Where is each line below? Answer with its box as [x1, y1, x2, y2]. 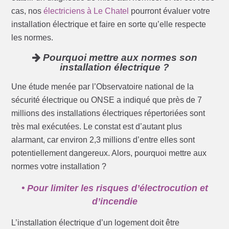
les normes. [11, 33, 54, 42]
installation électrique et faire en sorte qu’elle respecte [11, 20, 207, 29]
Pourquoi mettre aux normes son [40, 52, 197, 63]
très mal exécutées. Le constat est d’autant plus [11, 122, 182, 131]
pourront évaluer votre [129, 7, 211, 16]
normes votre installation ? [11, 162, 107, 171]
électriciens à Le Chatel [43, 7, 129, 16]
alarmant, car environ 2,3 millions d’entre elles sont [11, 135, 195, 145]
